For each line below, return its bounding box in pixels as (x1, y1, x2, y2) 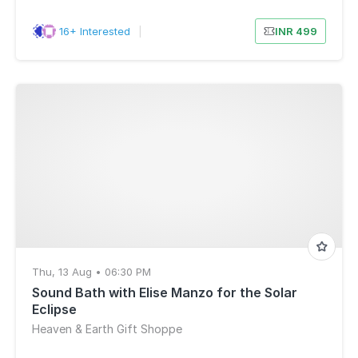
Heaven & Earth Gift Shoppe (32, 322, 182, 336)
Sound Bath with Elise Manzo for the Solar (32, 284, 297, 300)
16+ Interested (58, 25, 130, 38)
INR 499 (274, 25, 317, 38)
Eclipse (32, 301, 77, 317)
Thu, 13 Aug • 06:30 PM (32, 265, 151, 278)
